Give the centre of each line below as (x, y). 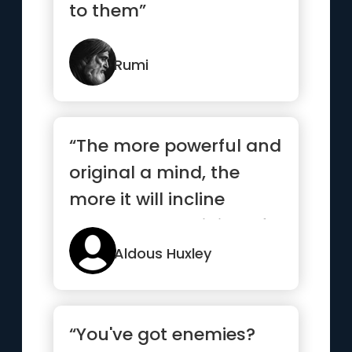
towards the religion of (168, 226)
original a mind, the (155, 172)
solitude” (108, 253)
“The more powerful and (176, 146)
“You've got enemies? (163, 334)
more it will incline (147, 199)
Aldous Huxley (163, 253)
